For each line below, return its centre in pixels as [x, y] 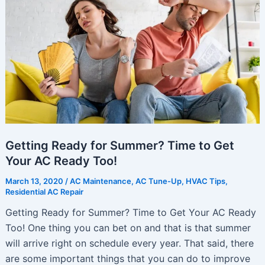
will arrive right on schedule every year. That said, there [129, 243]
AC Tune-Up [158, 181]
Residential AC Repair [44, 191]
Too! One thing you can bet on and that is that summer [128, 227]
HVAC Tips [205, 181]
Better [18, 42]
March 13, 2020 [35, 181]
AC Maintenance [100, 181]
